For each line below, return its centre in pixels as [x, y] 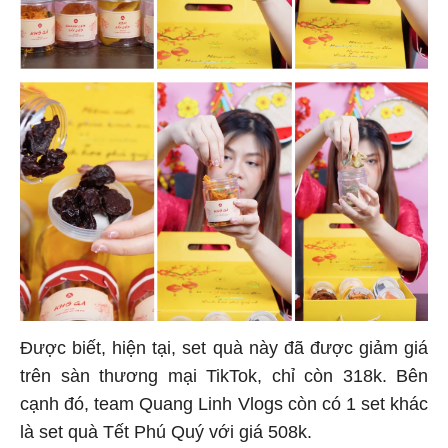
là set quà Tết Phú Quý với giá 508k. [168, 428]
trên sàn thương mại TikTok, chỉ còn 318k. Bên [224, 372]
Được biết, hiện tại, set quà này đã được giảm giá [224, 344]
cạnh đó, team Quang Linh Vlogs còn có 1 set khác [224, 400]
